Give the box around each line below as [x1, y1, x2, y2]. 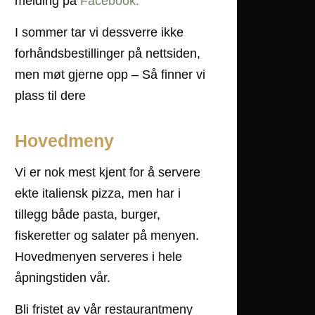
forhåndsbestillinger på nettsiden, [15, 46, 201, 60]
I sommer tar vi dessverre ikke [15, 25, 184, 39]
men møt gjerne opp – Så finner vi [15, 67, 206, 82]
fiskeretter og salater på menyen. [15, 228, 200, 243]
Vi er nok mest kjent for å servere [15, 165, 201, 179]
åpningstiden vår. [15, 270, 111, 285]
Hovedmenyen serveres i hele [15, 249, 183, 264]
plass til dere [15, 88, 86, 103]
